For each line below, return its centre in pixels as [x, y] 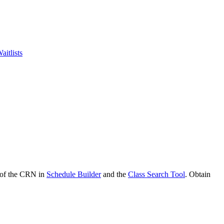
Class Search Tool [156, 174]
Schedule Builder [74, 174]
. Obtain [198, 174]
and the [114, 174]
